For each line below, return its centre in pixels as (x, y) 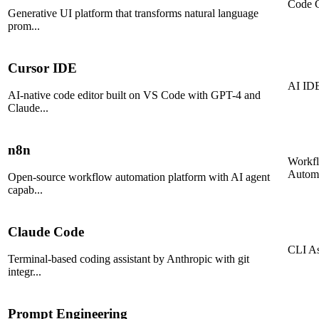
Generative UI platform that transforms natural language (133, 14)
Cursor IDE (42, 68)
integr (20, 272)
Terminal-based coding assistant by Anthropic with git (129, 259)
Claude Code (46, 231)
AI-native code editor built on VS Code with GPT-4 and (134, 95)
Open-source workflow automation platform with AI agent (139, 177)
